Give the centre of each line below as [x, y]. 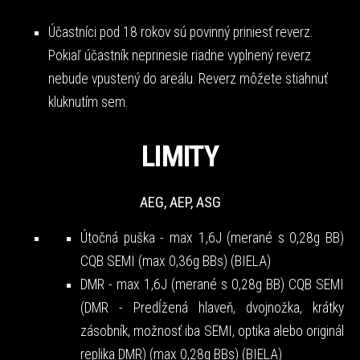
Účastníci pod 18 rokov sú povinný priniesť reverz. [180, 32]
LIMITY [180, 157]
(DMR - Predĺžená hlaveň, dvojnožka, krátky [212, 307]
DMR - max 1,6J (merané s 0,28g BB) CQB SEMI [212, 284]
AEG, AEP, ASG [180, 202]
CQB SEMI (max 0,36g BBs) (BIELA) [176, 261]
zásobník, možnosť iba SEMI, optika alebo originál [212, 331]
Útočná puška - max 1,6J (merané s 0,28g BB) [212, 237]
